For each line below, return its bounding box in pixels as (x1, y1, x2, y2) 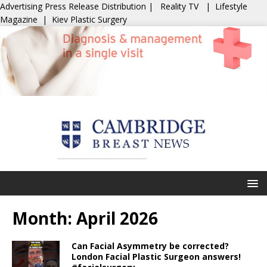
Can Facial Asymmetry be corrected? (72, 240, 229, 252)
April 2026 (76, 207, 158, 229)
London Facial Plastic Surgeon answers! (72, 251, 241, 262)
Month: (12, 207, 76, 229)
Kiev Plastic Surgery (52, 14, 127, 25)
